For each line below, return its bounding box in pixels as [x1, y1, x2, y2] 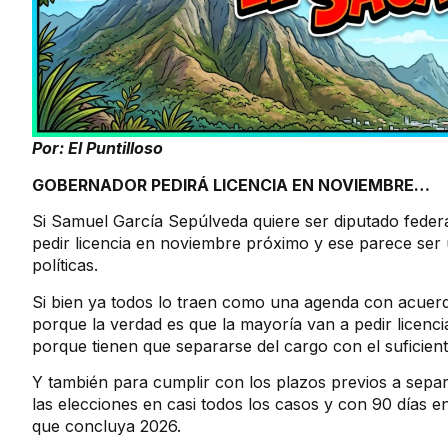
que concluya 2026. [32, 415, 181, 436]
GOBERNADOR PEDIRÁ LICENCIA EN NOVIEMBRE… [32, 174, 430, 195]
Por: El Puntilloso [32, 138, 163, 159]
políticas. [32, 255, 98, 276]
